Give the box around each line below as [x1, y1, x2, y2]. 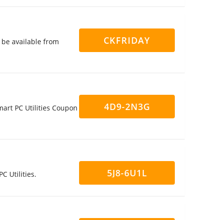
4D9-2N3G [104, 101, 150, 112]
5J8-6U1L [107, 167, 147, 179]
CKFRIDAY [104, 34, 150, 46]
